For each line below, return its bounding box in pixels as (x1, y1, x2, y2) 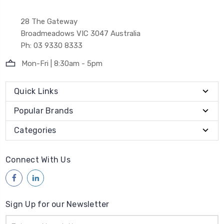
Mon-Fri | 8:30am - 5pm (21, 58, 102, 68)
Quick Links (14, 86, 58, 96)
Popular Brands (14, 105, 73, 115)
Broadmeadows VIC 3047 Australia (20, 28, 140, 38)
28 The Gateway (20, 16, 77, 26)
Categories (14, 125, 56, 135)
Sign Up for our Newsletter (5, 199, 109, 209)
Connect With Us (5, 154, 70, 164)
